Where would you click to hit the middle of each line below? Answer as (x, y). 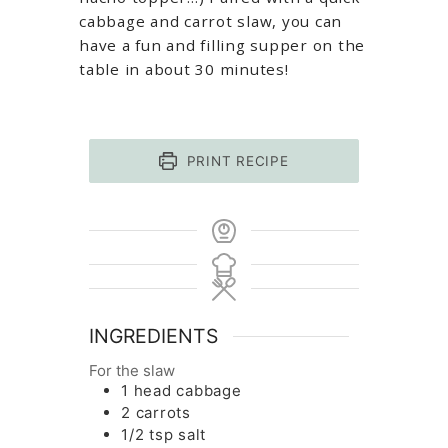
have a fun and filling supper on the (222, 44)
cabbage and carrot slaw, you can (210, 20)
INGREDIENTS (153, 335)
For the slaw (132, 370)
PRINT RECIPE (235, 160)
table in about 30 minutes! (184, 68)
